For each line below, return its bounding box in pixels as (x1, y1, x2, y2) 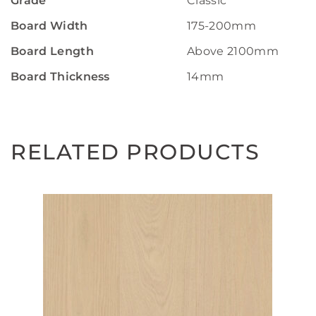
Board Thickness (11, 70, 110, 83)
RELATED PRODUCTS (11, 139, 260, 165)
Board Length (11, 44, 94, 58)
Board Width (11, 19, 88, 32)
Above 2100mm (187, 44, 279, 58)
